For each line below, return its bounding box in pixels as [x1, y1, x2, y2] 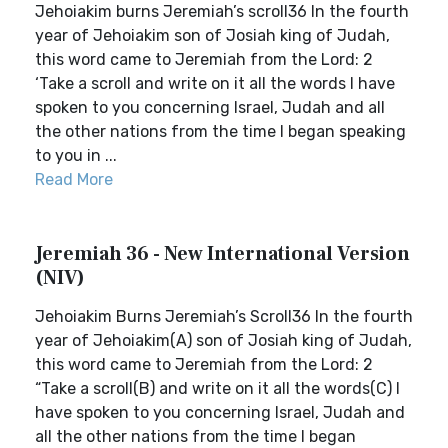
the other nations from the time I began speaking [35, 122, 406, 141]
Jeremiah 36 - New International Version [35, 241, 410, 267]
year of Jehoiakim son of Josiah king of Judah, [35, 26, 390, 45]
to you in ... [35, 146, 117, 165]
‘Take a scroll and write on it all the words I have [35, 74, 395, 93]
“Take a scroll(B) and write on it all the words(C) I [35, 379, 400, 398]
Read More [35, 170, 113, 189]
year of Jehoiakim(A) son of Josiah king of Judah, [35, 331, 412, 350]
